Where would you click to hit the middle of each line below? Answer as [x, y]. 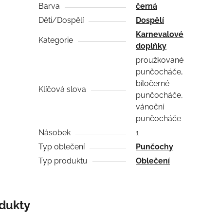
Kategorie [56, 40]
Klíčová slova [63, 89]
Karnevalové [160, 34]
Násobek [55, 132]
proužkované [160, 60]
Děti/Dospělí [61, 20]
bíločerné [153, 83]
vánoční [150, 107]
